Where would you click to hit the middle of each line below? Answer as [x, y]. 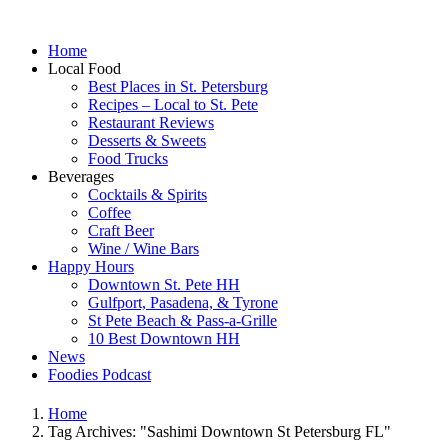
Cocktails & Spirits [147, 194]
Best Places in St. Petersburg [178, 86]
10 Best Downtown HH [164, 338]
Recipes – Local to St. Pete [173, 104]
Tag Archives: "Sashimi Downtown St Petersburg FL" [219, 432]
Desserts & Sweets [147, 140]
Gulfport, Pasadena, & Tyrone [183, 302]
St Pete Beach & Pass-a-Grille [182, 320]
